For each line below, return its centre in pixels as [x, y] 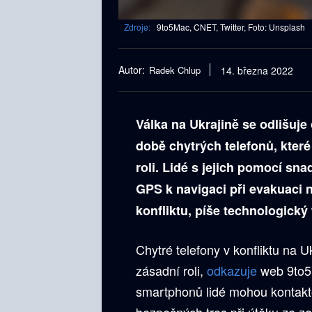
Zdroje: [137, 26]
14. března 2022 [257, 71]
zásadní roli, [171, 270]
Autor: [132, 70]
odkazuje [232, 270]
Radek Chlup [175, 70]
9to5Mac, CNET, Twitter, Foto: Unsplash [231, 26]
